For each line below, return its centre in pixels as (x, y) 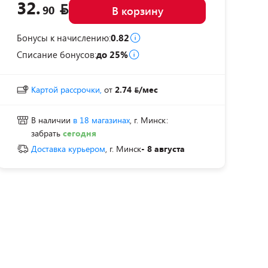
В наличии (52, 120)
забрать (47, 133)
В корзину (137, 11)
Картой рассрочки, (66, 89)
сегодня (80, 133)
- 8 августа (163, 149)
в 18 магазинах (101, 120)
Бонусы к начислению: (64, 38)
